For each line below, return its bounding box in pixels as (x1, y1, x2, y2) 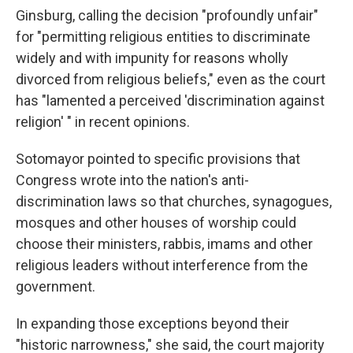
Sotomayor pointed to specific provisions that (16, 150, 300, 167)
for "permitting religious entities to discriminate (16, 28, 310, 45)
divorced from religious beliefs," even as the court (16, 71, 325, 87)
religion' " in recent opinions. (16, 113, 190, 130)
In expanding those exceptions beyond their (16, 315, 289, 332)
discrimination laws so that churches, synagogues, (16, 193, 332, 210)
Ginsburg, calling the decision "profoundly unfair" (16, 7, 318, 24)
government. (16, 278, 95, 295)
